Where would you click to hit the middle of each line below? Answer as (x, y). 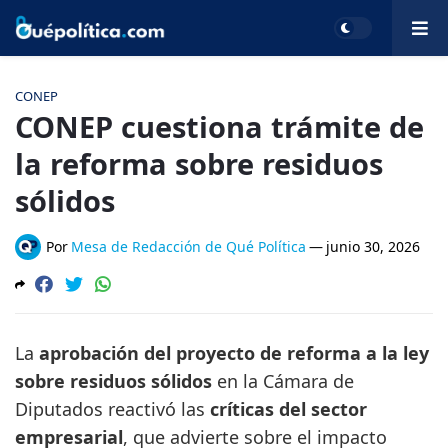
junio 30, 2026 (373, 246)
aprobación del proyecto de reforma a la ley (234, 353)
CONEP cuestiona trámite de (219, 126)
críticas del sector (288, 409)
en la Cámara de (283, 381)
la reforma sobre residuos (199, 163)
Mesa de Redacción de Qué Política (188, 246)
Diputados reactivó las (112, 409)
